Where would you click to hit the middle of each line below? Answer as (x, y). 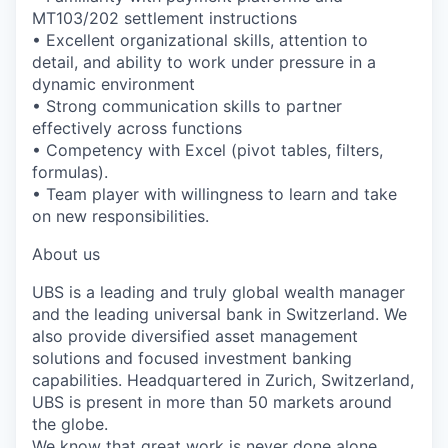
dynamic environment (113, 83)
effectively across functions (137, 127)
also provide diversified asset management (195, 335)
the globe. (70, 423)
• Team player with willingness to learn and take (214, 193)
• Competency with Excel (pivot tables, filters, (207, 149)
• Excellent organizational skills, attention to (200, 39)
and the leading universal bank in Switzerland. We (219, 313)
